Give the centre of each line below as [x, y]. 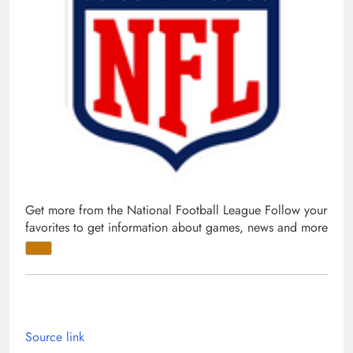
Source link [55, 336]
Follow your [296, 210]
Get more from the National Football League [143, 210]
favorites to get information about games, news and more [176, 228]
